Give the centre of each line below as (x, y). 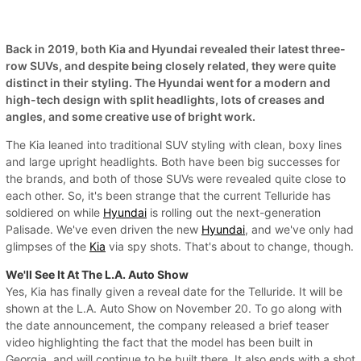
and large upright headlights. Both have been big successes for (173, 161)
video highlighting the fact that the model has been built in (159, 342)
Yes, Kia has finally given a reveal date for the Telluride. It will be (174, 291)
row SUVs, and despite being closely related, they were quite (171, 65)
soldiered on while (54, 212)
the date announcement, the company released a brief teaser (167, 325)
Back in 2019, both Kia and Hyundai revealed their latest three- (176, 48)
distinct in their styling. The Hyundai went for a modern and (168, 82)
